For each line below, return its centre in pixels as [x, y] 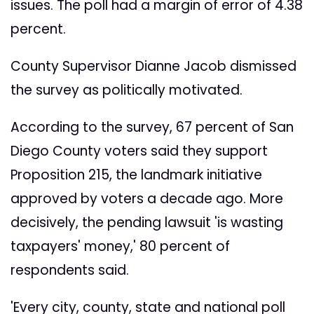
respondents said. [70, 271]
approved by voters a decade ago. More [147, 199]
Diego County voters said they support [139, 151]
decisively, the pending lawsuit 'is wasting [147, 223]
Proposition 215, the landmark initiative [136, 175]
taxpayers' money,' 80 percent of [120, 247]
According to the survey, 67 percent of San [152, 128]
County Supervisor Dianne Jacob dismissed [153, 67]
